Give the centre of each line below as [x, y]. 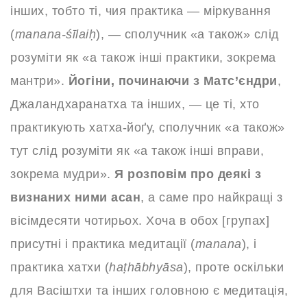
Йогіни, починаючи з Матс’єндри [173, 81]
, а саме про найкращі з [212, 198]
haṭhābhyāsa [146, 268]
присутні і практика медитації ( [103, 244]
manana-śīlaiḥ [55, 35]
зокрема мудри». [62, 174]
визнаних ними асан [75, 198]
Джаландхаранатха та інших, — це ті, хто [135, 105]
